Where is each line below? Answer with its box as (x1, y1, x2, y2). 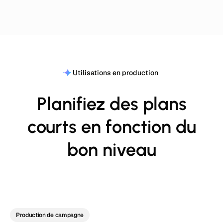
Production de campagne (16, 211, 84, 219)
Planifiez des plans (36, 93, 187, 114)
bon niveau (67, 139, 156, 160)
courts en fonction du (27, 116, 196, 137)
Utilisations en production (73, 68, 158, 77)
